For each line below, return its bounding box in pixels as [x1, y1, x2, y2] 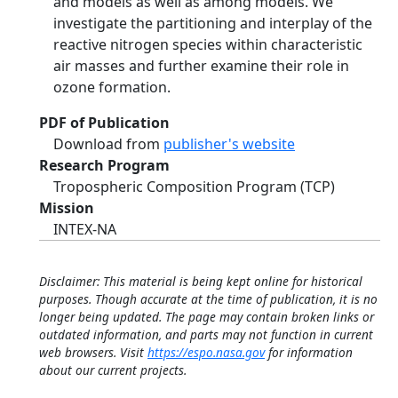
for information [265, 344, 353, 361]
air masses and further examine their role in [53, 56, 349, 76]
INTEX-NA [53, 219, 116, 239]
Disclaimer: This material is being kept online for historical [39, 273, 362, 290]
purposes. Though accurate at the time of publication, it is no [39, 291, 378, 307]
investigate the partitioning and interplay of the [53, 13, 372, 33]
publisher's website [163, 134, 295, 154]
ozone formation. [53, 77, 171, 97]
